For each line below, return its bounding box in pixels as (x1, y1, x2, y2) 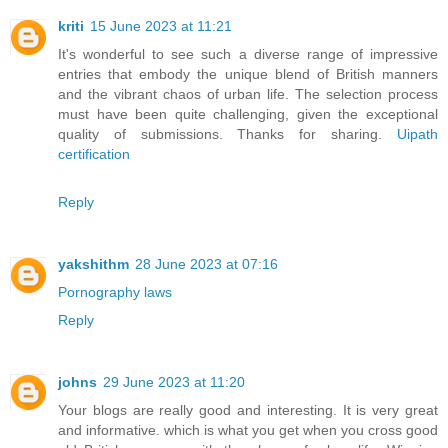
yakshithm (58, 255, 129, 272)
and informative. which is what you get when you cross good (58, 421, 438, 438)
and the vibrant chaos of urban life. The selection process (58, 85, 438, 102)
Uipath (397, 125, 438, 142)
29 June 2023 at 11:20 (103, 373, 245, 390)
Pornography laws (58, 283, 172, 300)
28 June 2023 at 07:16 (135, 255, 278, 272)
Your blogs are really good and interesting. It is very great (58, 401, 438, 418)
